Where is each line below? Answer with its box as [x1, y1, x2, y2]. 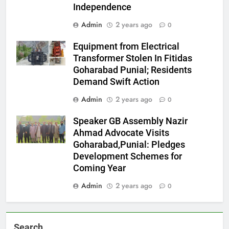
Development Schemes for [73, 151, 182, 162]
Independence [73, 2, 131, 13]
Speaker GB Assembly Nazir [73, 116, 188, 127]
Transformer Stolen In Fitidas [73, 53, 192, 64]
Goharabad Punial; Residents [73, 65, 192, 76]
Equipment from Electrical [73, 41, 179, 52]
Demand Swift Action [73, 77, 159, 87]
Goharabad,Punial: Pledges [73, 140, 185, 150]
